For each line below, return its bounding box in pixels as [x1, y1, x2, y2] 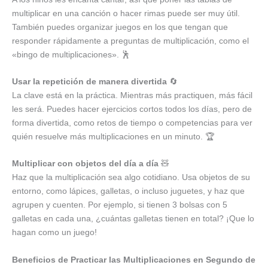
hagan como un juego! [12, 227, 97, 237]
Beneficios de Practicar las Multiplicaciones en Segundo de [12, 254, 255, 264]
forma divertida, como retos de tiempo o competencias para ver [12, 117, 252, 127]
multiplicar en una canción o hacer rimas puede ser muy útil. [12, 8, 240, 18]
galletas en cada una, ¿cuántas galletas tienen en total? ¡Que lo [12, 214, 254, 224]
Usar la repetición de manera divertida [12, 76, 167, 86]
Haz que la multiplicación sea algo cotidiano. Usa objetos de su [12, 172, 250, 182]
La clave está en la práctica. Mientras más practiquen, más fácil [12, 90, 252, 100]
